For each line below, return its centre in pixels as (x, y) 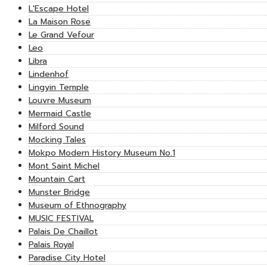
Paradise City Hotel (67, 258)
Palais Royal (51, 245)
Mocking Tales (57, 140)
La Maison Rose (60, 22)
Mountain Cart (57, 179)
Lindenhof (49, 74)
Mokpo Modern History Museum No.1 (102, 153)
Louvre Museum (60, 101)
